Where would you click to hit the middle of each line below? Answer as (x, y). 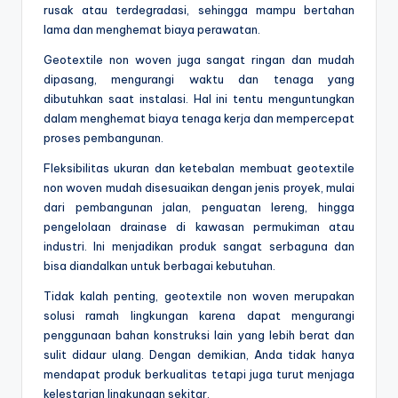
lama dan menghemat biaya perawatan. (152, 30)
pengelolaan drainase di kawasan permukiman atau (199, 227)
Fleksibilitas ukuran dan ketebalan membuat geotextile (199, 168)
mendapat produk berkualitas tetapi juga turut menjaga (199, 374)
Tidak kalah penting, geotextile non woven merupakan (199, 296)
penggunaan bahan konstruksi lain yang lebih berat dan (199, 335)
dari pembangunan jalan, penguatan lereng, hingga (199, 207)
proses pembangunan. (103, 138)
